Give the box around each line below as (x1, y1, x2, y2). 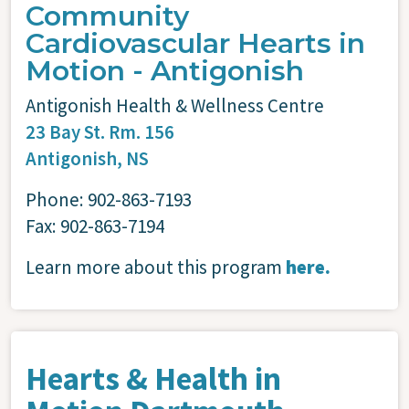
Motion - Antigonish (26, 53, 304, 88)
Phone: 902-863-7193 (26, 186, 192, 212)
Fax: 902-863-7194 (26, 213, 164, 238)
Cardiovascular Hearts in (26, 26, 365, 60)
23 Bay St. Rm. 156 (26, 119, 178, 144)
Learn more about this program (26, 254, 282, 279)
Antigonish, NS (26, 145, 149, 171)
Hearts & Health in (26, 358, 281, 399)
